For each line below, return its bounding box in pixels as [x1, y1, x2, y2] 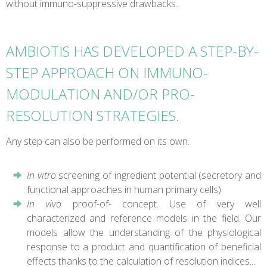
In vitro [27, 168, 56, 182]
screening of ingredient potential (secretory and [55, 168, 262, 182]
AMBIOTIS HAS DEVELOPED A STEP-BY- [6, 41, 259, 61]
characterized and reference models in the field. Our [27, 211, 261, 225]
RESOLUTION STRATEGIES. [6, 105, 183, 125]
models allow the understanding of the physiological [27, 225, 261, 239]
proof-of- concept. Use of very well [61, 197, 262, 210]
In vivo [27, 197, 62, 210]
